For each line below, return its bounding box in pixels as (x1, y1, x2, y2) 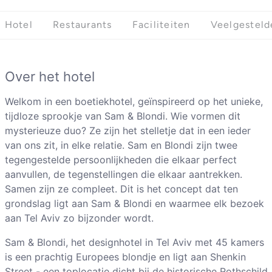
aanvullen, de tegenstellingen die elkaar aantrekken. (4, 168, 242, 181)
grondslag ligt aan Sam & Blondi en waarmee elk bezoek (4, 197, 264, 210)
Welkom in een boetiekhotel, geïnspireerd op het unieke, (4, 95, 263, 108)
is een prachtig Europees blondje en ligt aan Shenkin (4, 251, 246, 263)
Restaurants (52, 19, 112, 31)
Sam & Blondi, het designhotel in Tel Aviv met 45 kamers (4, 236, 264, 249)
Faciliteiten (132, 19, 191, 31)
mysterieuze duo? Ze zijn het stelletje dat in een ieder (4, 124, 251, 137)
